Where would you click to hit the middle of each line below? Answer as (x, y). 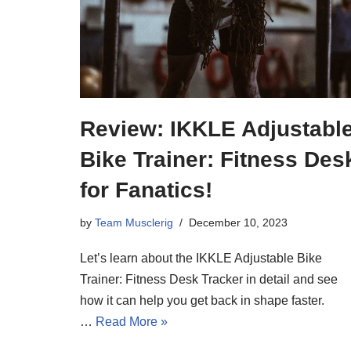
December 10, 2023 (238, 222)
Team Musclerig (134, 222)
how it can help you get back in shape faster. (202, 300)
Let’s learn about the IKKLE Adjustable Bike (201, 258)
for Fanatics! (146, 190)
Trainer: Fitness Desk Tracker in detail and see (209, 279)
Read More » (132, 321)
